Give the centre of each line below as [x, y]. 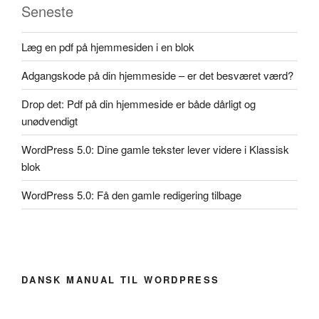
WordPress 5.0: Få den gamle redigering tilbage [131, 194]
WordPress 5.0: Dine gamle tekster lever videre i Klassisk [155, 149]
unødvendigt [49, 120]
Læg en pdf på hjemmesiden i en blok [108, 46]
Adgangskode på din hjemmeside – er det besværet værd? [157, 75]
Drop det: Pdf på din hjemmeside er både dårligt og [138, 103]
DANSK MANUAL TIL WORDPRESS [121, 279]
